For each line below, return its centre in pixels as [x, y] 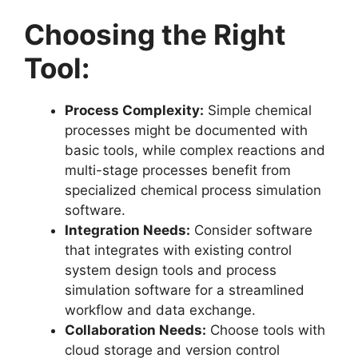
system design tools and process [171, 270]
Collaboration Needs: [135, 330]
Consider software [251, 230]
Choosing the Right [155, 34]
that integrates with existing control [178, 250]
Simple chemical [258, 110]
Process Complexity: [134, 110]
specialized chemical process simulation [193, 190]
